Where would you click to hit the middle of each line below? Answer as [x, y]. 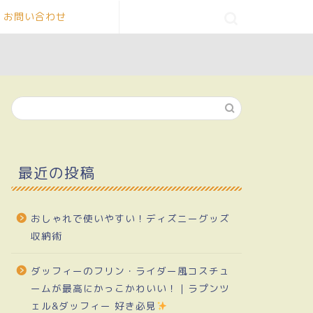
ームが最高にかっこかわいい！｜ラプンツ [130, 288]
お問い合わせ [35, 17]
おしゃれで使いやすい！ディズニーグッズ [130, 218]
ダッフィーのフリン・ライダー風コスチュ [130, 271]
